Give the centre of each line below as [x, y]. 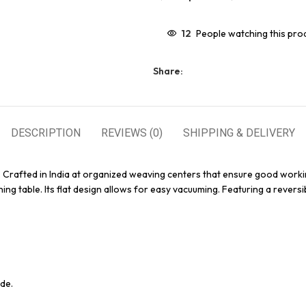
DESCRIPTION [46, 133]
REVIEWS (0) [132, 133]
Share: [168, 71]
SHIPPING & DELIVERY [239, 133]
